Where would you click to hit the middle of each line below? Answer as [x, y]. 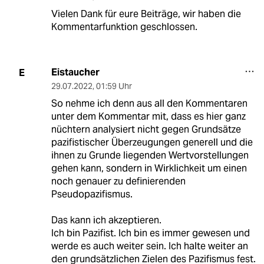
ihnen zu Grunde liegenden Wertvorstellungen [150, 156]
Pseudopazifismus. [92, 194]
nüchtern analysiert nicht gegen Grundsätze [146, 130]
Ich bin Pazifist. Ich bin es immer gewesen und [150, 233]
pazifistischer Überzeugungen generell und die [152, 143]
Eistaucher [75, 72]
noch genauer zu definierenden [118, 181]
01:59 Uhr [114, 86]
